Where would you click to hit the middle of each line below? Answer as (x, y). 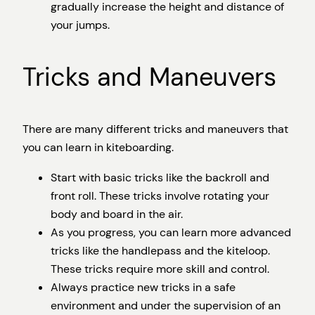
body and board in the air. (117, 214)
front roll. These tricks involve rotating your (160, 195)
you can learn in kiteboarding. (98, 148)
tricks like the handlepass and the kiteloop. (160, 250)
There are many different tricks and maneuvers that (155, 129)
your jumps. (80, 25)
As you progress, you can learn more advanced (171, 232)
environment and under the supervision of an (166, 305)
